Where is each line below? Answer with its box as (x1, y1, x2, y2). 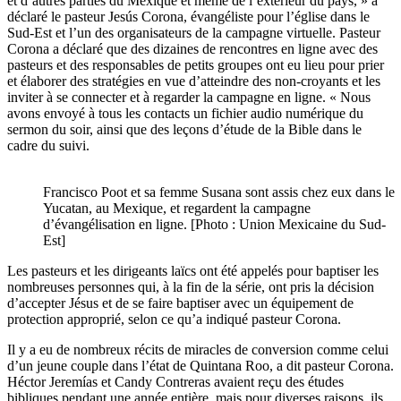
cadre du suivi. (7, 137, 90, 153)
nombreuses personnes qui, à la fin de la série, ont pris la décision (7, 278, 374, 294)
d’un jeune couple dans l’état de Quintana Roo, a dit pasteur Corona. (7, 357, 394, 373)
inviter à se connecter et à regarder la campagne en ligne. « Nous (7, 89, 371, 105)
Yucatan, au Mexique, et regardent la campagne (43, 200, 311, 216)
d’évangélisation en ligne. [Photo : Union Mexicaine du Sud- (43, 216, 386, 232)
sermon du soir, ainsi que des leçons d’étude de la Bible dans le (7, 121, 362, 137)
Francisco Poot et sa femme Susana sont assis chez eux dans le (43, 183, 395, 200)
